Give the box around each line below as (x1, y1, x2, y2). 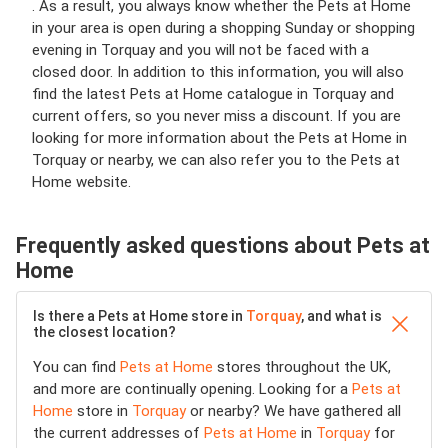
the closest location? (33, 324, 176, 340)
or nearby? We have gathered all (186, 402, 401, 420)
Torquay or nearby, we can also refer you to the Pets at (32, 151, 400, 169)
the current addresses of (33, 424, 204, 442)
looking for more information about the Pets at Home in (32, 129, 407, 147)
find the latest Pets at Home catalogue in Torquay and (32, 85, 394, 103)
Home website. (32, 173, 131, 191)
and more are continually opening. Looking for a (33, 380, 352, 398)
